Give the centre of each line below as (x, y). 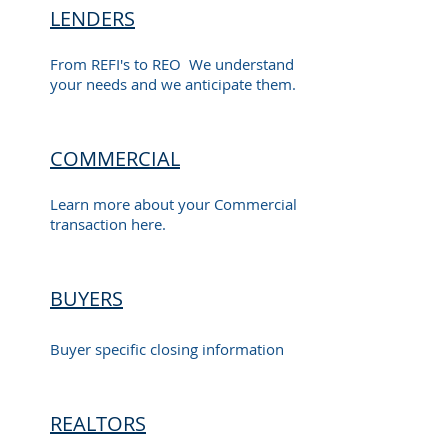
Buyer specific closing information (167, 349)
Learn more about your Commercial (173, 204)
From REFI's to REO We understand (172, 64)
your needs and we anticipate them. (173, 84)
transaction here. (108, 224)
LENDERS (92, 18)
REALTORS (98, 423)
